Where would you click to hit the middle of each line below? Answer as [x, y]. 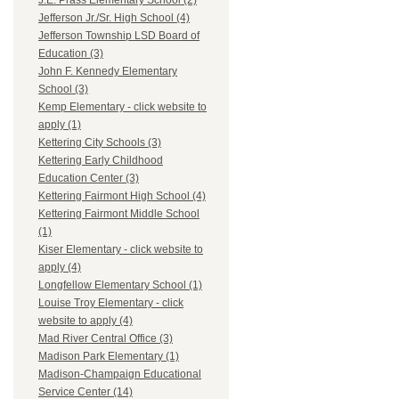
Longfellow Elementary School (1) [120, 285]
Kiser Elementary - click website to [121, 250]
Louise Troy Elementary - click [111, 303]
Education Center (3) [89, 179]
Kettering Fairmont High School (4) [122, 196]
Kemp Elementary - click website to [122, 107]
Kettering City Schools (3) [100, 143]
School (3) [63, 90]
